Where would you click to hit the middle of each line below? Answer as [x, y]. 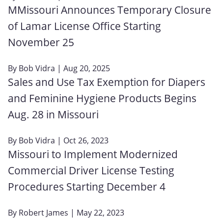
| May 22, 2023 [96, 212]
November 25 [41, 42]
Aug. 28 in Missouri [53, 114]
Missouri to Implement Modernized [93, 154]
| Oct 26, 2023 [82, 140]
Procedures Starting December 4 [87, 186]
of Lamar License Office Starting [84, 26]
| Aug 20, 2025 [82, 68]
